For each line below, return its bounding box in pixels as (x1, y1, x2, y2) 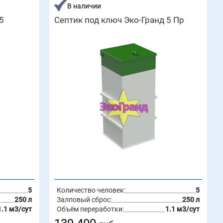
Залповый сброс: (57, 196, 112, 204)
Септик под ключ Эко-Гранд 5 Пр (54, 15, 185, 25)
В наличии (67, 2, 102, 10)
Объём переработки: (57, 205, 124, 213)
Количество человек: (57, 186, 126, 194)
